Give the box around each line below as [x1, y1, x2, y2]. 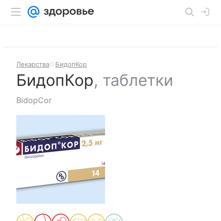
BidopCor [16, 95, 52, 105]
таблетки [103, 71, 173, 90]
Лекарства [16, 60, 49, 68]
